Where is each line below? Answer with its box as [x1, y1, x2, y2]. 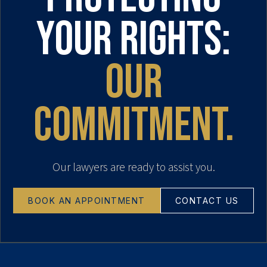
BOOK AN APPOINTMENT [28, 195, 145, 206]
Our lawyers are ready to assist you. [52, 159, 215, 176]
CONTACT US [175, 195, 239, 206]
